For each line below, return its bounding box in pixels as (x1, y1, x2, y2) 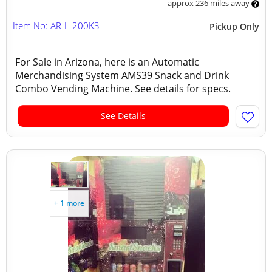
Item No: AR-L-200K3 (13, 19, 100, 32)
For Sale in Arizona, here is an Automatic (15, 55, 199, 69)
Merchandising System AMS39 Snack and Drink (15, 69, 229, 82)
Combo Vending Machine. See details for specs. (15, 82, 236, 95)
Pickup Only (209, 21, 259, 32)
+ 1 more (54, 198, 84, 208)
